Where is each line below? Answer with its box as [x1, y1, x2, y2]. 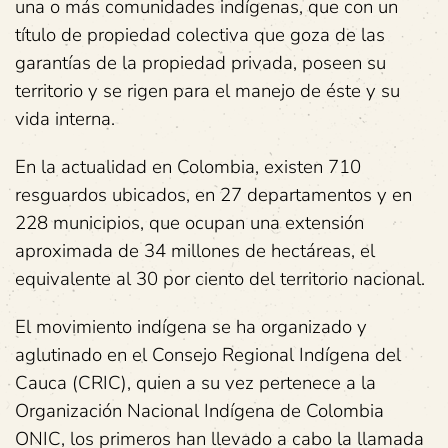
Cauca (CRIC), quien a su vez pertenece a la [15, 370, 376, 396]
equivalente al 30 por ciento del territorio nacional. [15, 266, 425, 292]
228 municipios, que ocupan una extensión [15, 210, 364, 236]
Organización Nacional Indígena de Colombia [15, 398, 384, 424]
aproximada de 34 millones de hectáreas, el [15, 238, 375, 264]
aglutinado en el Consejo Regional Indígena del [15, 342, 401, 368]
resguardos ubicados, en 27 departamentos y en [15, 182, 412, 208]
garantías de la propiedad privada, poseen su [15, 50, 386, 76]
